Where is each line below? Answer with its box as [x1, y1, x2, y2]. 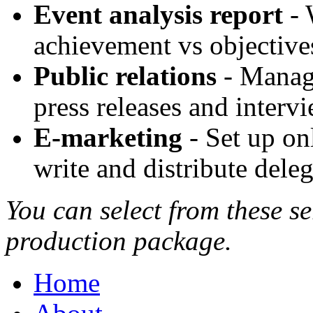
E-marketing [34, 122, 182, 152]
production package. [6, 226, 232, 256]
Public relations [34, 61, 217, 91]
